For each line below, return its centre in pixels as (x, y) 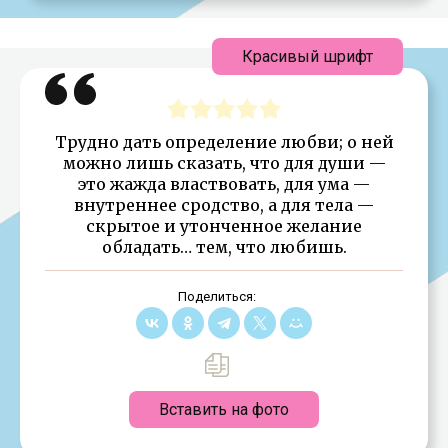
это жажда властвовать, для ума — (224, 183)
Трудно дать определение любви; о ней (224, 141)
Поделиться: (216, 296)
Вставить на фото (224, 409)
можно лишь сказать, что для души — (224, 162)
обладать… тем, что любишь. (224, 246)
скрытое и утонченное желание (224, 225)
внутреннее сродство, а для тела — (224, 204)
